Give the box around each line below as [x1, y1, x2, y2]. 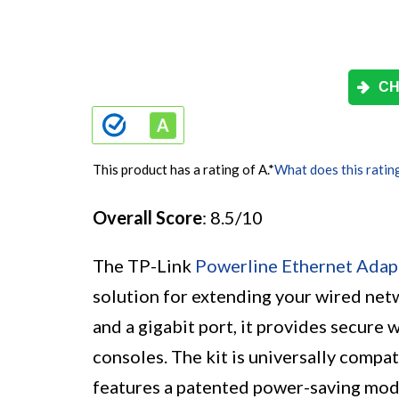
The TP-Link [93, 255, 195, 277]
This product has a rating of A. [93, 161, 268, 178]
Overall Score [93, 207, 202, 229]
